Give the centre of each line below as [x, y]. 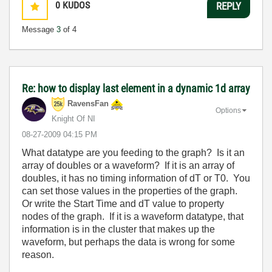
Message [39, 29]
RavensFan [88, 104]
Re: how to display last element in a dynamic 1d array [136, 88]
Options [228, 110]
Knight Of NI [73, 119]
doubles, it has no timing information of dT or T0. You [136, 178]
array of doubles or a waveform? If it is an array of [128, 165]
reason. [38, 255]
